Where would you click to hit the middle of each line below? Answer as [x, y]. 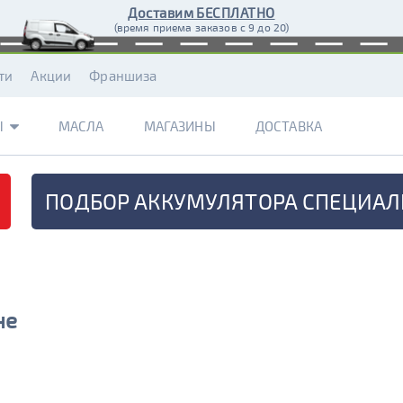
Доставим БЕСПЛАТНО [201, 13]
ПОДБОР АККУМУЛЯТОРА [172, 201]
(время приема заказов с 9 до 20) [201, 27]
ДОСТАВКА [288, 126]
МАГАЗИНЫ [179, 126]
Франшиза [123, 76]
